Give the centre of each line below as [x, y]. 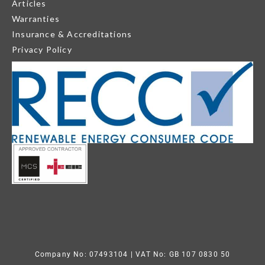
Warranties [36, 19]
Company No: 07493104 [81, 255]
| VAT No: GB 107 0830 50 [179, 255]
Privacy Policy [42, 50]
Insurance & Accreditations [72, 34]
